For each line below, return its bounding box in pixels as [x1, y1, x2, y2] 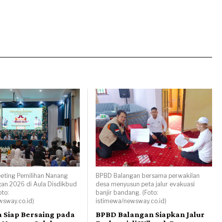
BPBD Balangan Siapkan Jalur [95, 209, 205, 219]
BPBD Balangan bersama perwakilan [95, 171, 200, 179]
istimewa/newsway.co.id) [95, 197, 166, 205]
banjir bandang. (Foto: [95, 188, 158, 196]
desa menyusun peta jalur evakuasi [95, 180, 195, 188]
